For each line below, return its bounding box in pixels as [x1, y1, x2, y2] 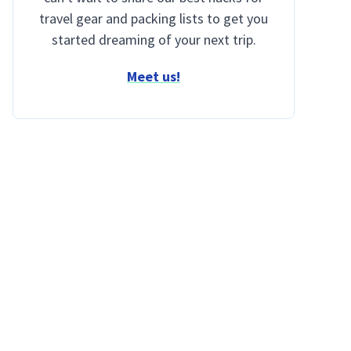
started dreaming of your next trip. [51, 31, 256, 49]
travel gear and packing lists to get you [39, 9, 268, 27]
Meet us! [127, 67, 180, 85]
